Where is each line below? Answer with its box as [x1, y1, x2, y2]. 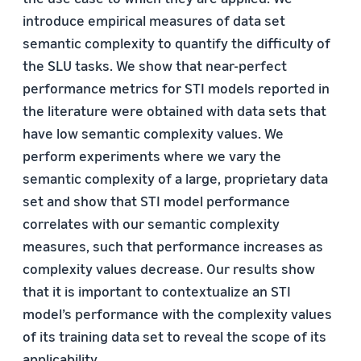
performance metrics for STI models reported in [23, 79, 330, 97]
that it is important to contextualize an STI [23, 282, 291, 300]
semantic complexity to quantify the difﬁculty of [23, 34, 330, 52]
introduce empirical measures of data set [23, 11, 285, 29]
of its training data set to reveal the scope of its [23, 327, 326, 345]
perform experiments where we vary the [23, 147, 281, 164]
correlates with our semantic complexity [23, 214, 280, 232]
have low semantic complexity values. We [23, 124, 284, 142]
